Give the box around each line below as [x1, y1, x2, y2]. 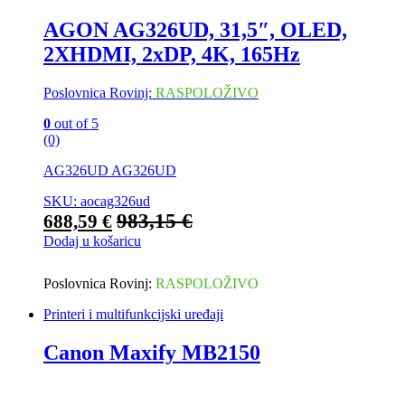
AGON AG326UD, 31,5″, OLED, [43, 18, 347, 42]
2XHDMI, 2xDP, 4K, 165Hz [43, 42, 300, 67]
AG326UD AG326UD [43, 163, 176, 178]
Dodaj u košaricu [43, 233, 141, 249]
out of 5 [51, 116, 99, 131]
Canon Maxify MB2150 [43, 341, 260, 365]
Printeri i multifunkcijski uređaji [43, 306, 223, 323]
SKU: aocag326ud [43, 193, 150, 209]
